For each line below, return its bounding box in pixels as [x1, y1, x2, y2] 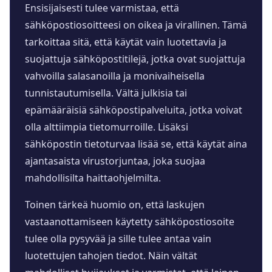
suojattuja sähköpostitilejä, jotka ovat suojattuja [25, 52, 245, 66]
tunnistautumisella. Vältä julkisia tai [25, 86, 187, 100]
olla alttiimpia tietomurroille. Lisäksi [25, 120, 188, 134]
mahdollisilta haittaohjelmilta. [25, 171, 161, 185]
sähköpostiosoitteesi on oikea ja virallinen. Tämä [25, 18, 247, 32]
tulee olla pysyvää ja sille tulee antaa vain [25, 231, 211, 245]
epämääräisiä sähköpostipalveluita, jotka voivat [25, 103, 242, 117]
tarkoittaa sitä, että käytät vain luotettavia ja [25, 35, 226, 49]
